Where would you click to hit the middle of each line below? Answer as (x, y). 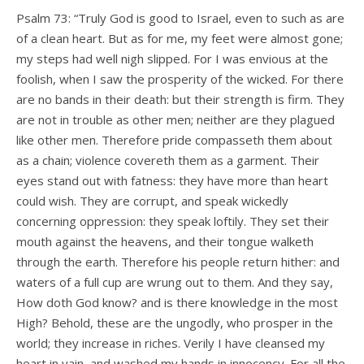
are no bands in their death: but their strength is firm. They (180, 99)
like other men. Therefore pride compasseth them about (174, 139)
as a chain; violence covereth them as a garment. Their (168, 160)
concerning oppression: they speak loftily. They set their (173, 221)
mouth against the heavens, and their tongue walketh (165, 241)
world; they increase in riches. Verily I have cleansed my (171, 342)
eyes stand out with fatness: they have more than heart (172, 180)
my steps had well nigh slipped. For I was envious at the (172, 58)
